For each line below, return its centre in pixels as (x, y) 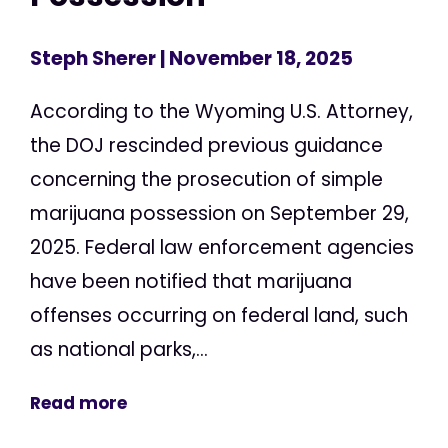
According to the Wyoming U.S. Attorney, (221, 112)
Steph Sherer (93, 59)
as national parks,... (119, 350)
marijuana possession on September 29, (219, 214)
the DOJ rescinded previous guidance (206, 146)
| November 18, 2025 (254, 59)
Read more (78, 403)
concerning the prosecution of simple (206, 180)
